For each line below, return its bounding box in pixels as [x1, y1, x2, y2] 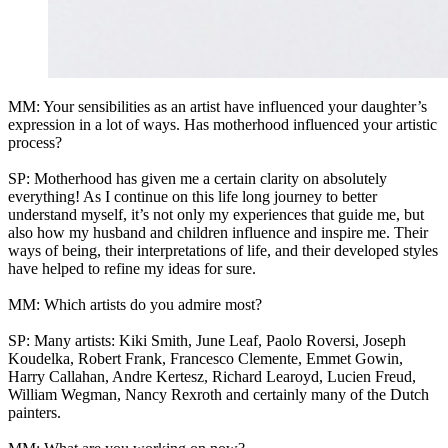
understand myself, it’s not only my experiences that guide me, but [8, 206, 424, 224]
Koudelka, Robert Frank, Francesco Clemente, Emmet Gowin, [8, 350, 403, 368]
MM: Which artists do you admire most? [8, 296, 262, 314]
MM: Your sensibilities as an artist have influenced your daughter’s [8, 98, 427, 116]
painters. [8, 404, 61, 422]
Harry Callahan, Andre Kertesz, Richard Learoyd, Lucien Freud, [8, 368, 416, 386]
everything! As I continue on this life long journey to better [8, 188, 377, 206]
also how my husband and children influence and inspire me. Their [8, 224, 428, 242]
